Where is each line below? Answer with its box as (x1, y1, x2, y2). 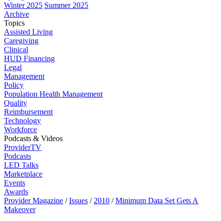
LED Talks (4, 161, 38, 169)
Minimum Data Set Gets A (115, 196, 198, 205)
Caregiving (4, 37, 38, 45)
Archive (4, 10, 29, 18)
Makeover (4, 205, 36, 214)
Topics (4, 19, 25, 27)
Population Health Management (4, 90, 103, 98)
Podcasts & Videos (4, 134, 63, 143)
